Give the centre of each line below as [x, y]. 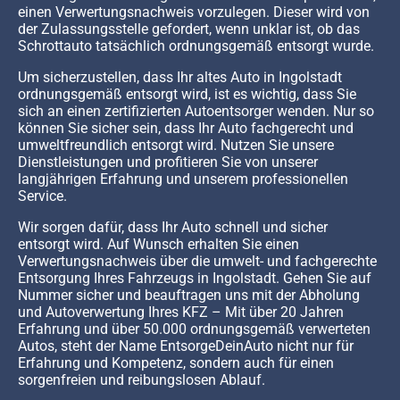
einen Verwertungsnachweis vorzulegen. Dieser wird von [194, 12]
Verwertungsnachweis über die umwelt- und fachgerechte [197, 262]
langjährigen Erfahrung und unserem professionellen [183, 179]
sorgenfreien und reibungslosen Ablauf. [142, 380]
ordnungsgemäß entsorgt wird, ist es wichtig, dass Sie [187, 95]
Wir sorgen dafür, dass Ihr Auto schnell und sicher [173, 228]
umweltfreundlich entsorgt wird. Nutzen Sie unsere [176, 146]
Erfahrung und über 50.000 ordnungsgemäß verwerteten [194, 329]
